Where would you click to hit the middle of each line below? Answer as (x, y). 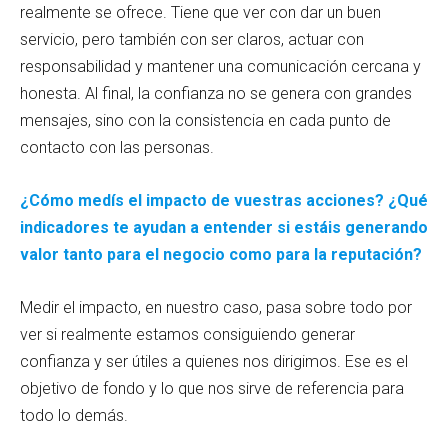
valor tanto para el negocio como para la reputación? (221, 254)
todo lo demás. (74, 415)
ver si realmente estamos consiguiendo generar (187, 334)
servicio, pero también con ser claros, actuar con (192, 39)
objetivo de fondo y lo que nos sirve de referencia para (212, 388)
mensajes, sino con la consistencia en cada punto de (205, 120)
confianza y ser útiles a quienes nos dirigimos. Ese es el (214, 361)
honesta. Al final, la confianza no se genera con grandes (216, 93)
